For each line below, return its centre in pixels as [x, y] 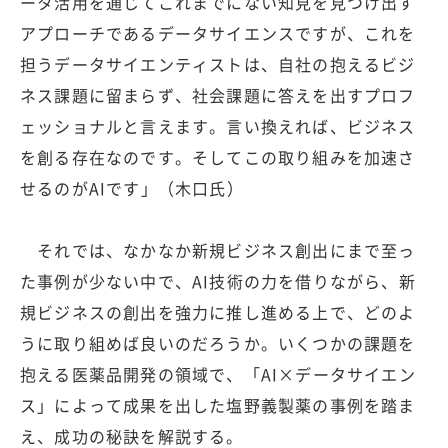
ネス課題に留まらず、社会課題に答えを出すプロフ [218, 94]
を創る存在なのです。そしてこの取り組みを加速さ [218, 156]
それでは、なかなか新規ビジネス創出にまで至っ [218, 249]
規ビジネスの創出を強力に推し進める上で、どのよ [218, 311]
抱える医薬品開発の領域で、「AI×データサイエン [218, 373]
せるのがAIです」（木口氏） [132, 187]
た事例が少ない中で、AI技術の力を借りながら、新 [218, 280]
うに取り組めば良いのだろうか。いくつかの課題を [218, 342]
